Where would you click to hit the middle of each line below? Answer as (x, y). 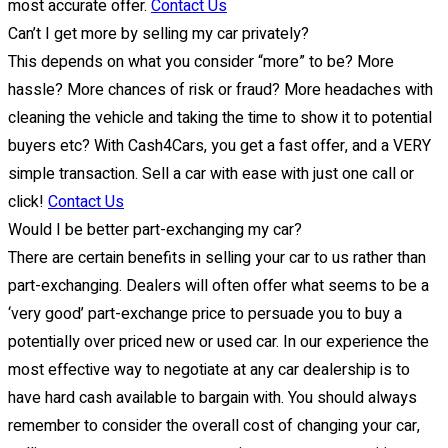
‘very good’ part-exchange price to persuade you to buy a (205, 313)
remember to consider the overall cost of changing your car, (214, 425)
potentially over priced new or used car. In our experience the (218, 341)
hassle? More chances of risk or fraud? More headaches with (220, 89)
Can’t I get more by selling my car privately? (158, 33)
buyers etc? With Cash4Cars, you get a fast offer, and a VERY (219, 145)
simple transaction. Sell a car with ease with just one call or (211, 173)
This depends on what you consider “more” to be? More (201, 61)
